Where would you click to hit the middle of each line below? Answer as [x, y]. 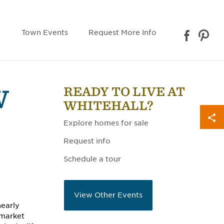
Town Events [45, 32]
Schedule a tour [92, 159]
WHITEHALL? [108, 106]
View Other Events [108, 195]
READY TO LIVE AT [124, 92]
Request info [87, 141]
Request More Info [122, 32]
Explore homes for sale [106, 123]
